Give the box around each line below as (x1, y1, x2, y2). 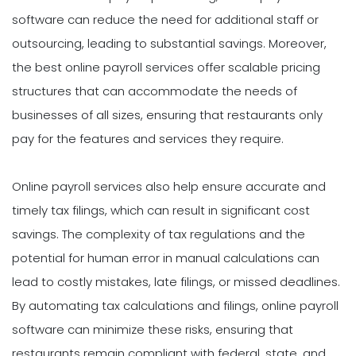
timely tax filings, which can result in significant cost (12, 201, 310, 219)
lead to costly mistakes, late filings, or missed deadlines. (12, 273, 340, 290)
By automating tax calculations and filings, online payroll (12, 296, 339, 314)
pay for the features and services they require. (12, 130, 284, 147)
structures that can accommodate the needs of (12, 82, 297, 99)
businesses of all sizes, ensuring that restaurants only (12, 106, 323, 123)
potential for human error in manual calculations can (12, 249, 319, 266)
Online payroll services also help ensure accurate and (12, 177, 326, 195)
